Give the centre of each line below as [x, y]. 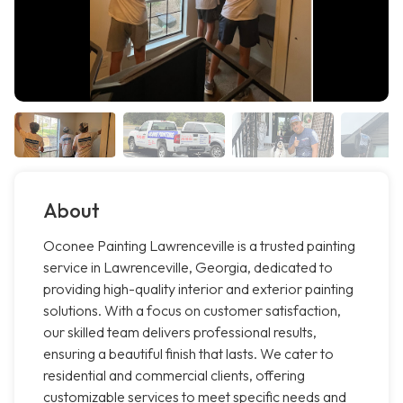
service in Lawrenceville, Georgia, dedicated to [188, 268]
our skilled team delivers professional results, [180, 332]
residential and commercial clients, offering [174, 376]
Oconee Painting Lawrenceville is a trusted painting [199, 246]
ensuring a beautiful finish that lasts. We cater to [188, 354]
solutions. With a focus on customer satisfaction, [192, 311]
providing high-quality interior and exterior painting [198, 289]
